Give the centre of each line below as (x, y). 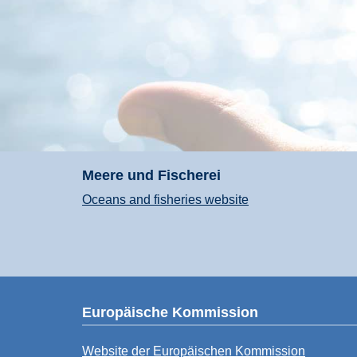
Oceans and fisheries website (165, 200)
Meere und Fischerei (151, 175)
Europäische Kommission (170, 312)
